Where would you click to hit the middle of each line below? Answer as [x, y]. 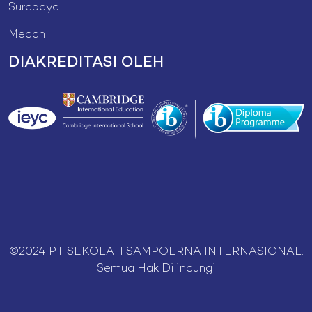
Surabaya [34, 8]
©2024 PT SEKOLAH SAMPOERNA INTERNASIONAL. [156, 252]
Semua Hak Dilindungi [156, 269]
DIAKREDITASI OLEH [86, 63]
